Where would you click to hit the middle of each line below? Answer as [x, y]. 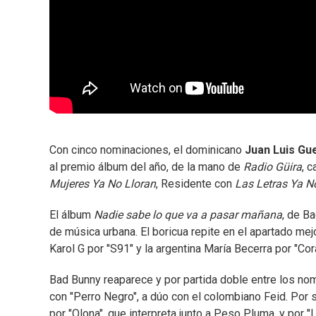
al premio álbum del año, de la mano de [146, 167]
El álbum [72, 215]
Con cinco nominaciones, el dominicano [147, 150]
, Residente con [195, 184]
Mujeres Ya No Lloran [103, 184]
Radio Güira [273, 167]
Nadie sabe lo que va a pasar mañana [188, 215]
